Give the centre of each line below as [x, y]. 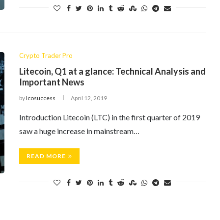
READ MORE [46, 156]
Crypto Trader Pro [46, 55]
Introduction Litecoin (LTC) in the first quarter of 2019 [110, 117]
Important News [52, 82]
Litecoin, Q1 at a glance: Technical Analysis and [112, 71]
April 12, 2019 [89, 98]
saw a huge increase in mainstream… [79, 131]
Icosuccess [41, 98]
